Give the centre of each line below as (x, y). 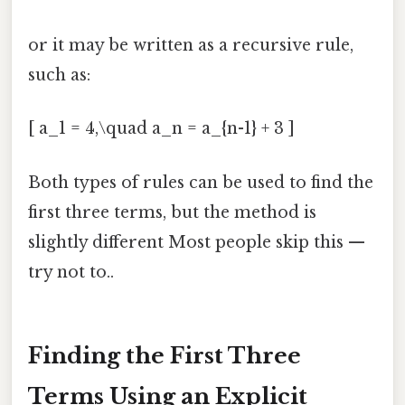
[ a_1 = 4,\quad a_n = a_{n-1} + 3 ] (161, 129)
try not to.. (71, 272)
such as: (59, 75)
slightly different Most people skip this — (197, 242)
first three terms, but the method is (172, 212)
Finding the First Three (165, 355)
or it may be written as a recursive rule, (191, 46)
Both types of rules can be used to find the (201, 182)
